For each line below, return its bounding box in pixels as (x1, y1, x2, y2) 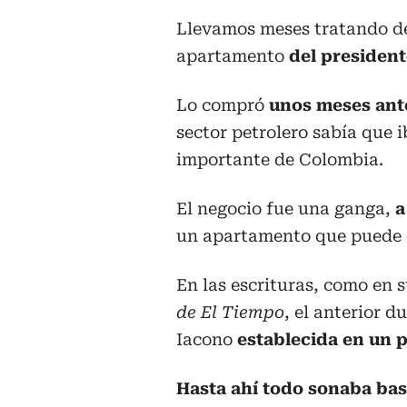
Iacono (176, 330, 237, 350)
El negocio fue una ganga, (176, 199, 391, 219)
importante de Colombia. (176, 150, 383, 170)
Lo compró (176, 95, 269, 115)
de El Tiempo (176, 303, 284, 323)
